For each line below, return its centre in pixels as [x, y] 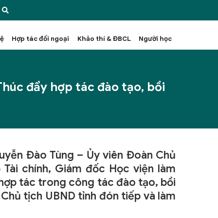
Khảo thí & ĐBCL [104, 38]
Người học [155, 38]
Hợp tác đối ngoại [41, 38]
